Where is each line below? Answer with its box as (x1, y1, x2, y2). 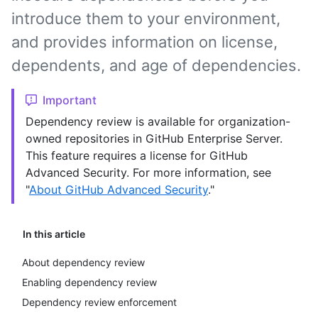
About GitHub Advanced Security (29, 182, 208, 197)
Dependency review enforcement (22, 296, 177, 308)
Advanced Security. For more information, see (26, 165, 271, 180)
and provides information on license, (11, 33, 278, 51)
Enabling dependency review (22, 276, 157, 288)
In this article (23, 228, 85, 240)
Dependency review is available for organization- (26, 114, 290, 128)
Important (43, 93, 97, 107)
